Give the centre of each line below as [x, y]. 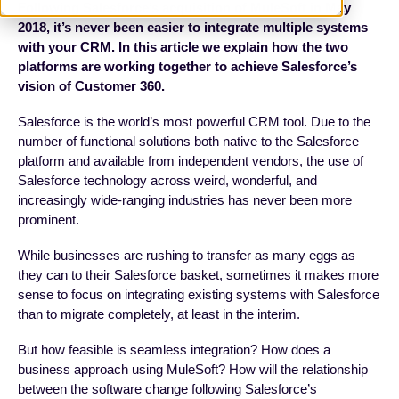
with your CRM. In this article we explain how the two [183, 47]
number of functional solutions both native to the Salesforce [188, 142]
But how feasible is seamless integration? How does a [174, 350]
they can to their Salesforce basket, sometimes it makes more [198, 275]
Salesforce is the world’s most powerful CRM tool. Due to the [194, 122]
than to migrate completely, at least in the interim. [159, 314]
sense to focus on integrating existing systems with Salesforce [199, 295]
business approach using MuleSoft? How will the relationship [193, 370]
